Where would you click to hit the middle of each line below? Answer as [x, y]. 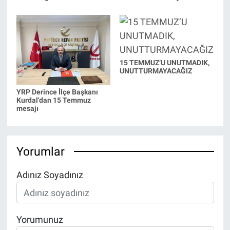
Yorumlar [40, 151]
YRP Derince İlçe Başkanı [57, 92]
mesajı [27, 108]
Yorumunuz [40, 220]
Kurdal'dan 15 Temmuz [53, 100]
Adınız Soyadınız [50, 175]
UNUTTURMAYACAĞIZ [156, 71]
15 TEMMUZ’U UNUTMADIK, [165, 63]
